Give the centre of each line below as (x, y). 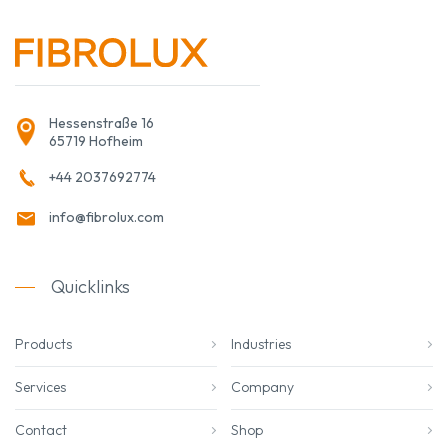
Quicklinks (88, 286)
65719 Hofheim (96, 140)
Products (43, 344)
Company (262, 387)
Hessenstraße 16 (101, 122)
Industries (261, 344)
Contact (41, 430)
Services (40, 387)
